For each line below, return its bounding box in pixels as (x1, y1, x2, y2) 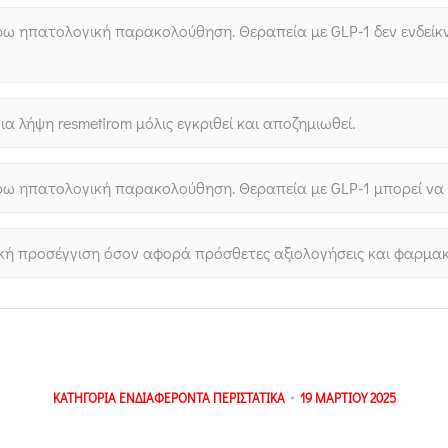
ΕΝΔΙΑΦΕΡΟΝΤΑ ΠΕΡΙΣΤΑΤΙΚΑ (118, 389, 285, 406)
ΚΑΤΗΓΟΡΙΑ (52, 389, 119, 406)
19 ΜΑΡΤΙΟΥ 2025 (299, 389, 396, 406)
